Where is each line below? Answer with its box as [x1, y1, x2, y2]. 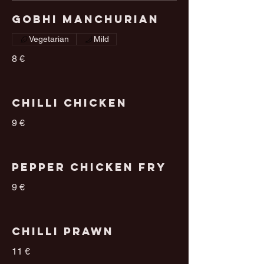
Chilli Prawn [12, 225, 114, 239]
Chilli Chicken [12, 96, 127, 110]
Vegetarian [29, 34, 69, 44]
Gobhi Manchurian [12, 12, 159, 27]
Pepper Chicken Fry [12, 160, 167, 174]
